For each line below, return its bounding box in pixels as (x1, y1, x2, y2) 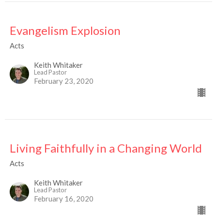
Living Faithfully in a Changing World (10, 141, 202, 155)
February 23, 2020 (34, 77, 93, 86)
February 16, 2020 (34, 194, 93, 203)
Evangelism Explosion (10, 23, 121, 38)
